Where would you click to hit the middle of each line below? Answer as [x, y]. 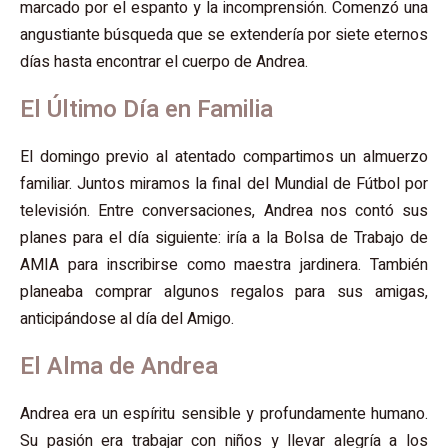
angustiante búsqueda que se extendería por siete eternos [224, 35]
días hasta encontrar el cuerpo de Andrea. [164, 62]
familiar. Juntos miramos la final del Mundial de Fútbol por [224, 184]
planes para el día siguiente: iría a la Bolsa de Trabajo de [224, 238]
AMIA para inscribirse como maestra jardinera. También [224, 265]
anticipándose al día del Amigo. [127, 319]
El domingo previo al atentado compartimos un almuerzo [224, 157]
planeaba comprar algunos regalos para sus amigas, [224, 292]
